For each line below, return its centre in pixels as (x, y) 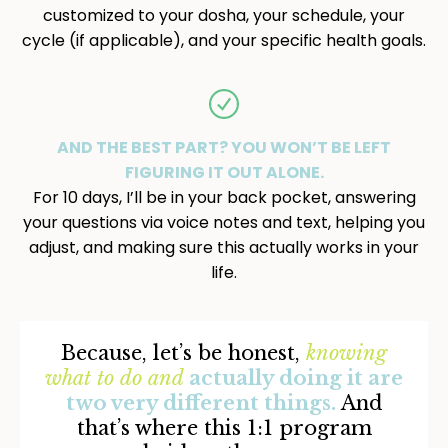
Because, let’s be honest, (180, 352)
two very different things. (200, 402)
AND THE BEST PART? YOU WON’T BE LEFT (224, 147)
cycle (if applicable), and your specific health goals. (224, 40)
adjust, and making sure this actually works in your (224, 247)
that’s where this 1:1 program (224, 427)
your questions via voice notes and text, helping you (224, 222)
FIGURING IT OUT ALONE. (224, 172)
